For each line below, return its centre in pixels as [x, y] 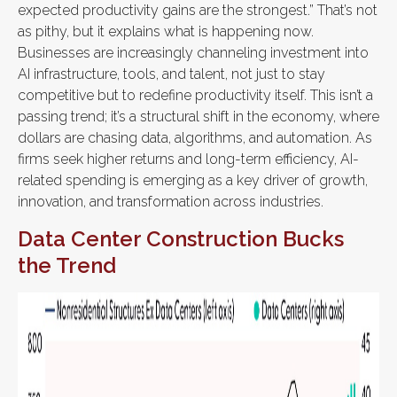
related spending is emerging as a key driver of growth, [193, 180]
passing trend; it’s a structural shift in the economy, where [198, 116]
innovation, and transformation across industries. [171, 201]
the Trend [67, 265]
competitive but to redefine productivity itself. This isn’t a [195, 95]
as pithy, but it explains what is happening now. [166, 31]
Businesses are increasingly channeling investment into [193, 52]
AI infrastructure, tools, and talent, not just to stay [171, 74]
